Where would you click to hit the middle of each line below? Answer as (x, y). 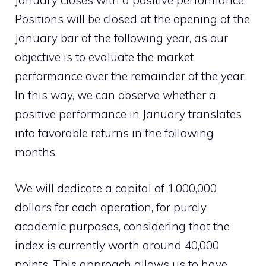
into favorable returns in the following (114, 133)
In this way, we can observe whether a (115, 95)
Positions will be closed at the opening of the (132, 19)
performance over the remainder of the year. (130, 76)
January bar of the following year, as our (121, 38)
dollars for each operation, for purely (111, 207)
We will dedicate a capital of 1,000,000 (116, 188)
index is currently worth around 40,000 (117, 245)
